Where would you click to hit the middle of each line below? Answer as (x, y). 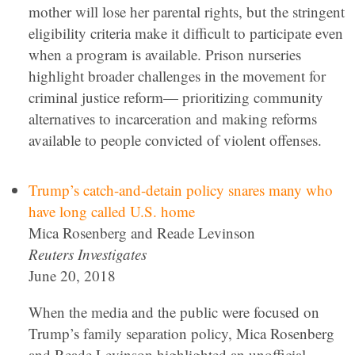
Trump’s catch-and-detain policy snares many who (181, 190)
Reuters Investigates (88, 254)
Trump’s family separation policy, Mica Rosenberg (181, 333)
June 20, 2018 (72, 275)
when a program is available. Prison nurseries (165, 54)
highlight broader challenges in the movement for (177, 76)
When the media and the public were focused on (174, 312)
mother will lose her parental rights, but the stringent (187, 11)
